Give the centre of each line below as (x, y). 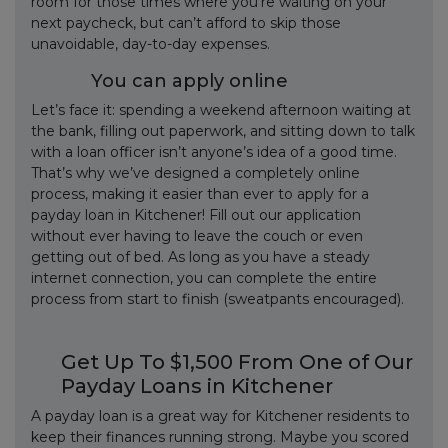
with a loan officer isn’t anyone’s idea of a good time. (214, 152)
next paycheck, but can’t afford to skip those (186, 23)
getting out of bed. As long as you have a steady (200, 257)
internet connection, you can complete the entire (204, 278)
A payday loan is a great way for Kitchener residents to (220, 416)
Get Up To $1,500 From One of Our (237, 362)
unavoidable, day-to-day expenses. (150, 44)
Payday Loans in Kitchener (197, 386)
